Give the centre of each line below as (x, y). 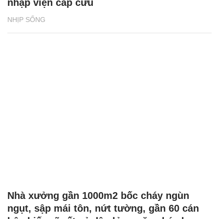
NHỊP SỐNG (26, 19)
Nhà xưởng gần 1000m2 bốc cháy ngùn (98, 195)
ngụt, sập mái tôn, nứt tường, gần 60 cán (103, 208)
